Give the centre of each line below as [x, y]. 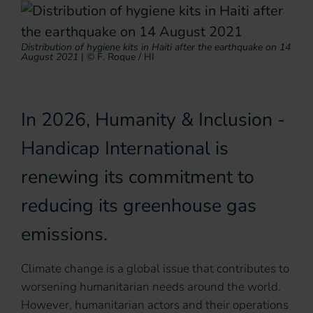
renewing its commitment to [138, 177]
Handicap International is [125, 148]
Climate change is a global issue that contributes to [155, 269]
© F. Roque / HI [121, 57]
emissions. [64, 234]
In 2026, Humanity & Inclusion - [153, 120]
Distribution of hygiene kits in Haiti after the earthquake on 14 [156, 48]
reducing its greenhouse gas [139, 206]
